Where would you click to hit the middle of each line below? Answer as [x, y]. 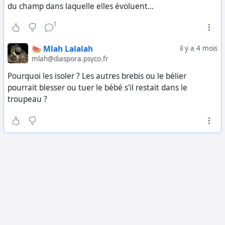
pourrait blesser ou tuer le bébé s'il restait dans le [97, 88]
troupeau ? [27, 99]
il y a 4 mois [199, 48]
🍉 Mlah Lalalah [62, 49]
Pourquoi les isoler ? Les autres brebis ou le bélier [97, 76]
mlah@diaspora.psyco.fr [70, 59]
